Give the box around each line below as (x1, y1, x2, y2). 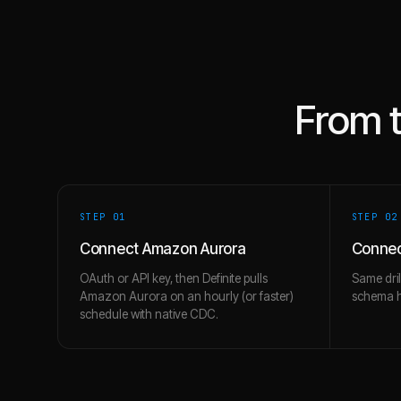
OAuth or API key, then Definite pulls (80, 271, 268, 286)
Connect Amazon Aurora (80, 240, 246, 258)
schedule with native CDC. (80, 307, 218, 321)
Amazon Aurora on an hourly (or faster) (80, 289, 294, 303)
